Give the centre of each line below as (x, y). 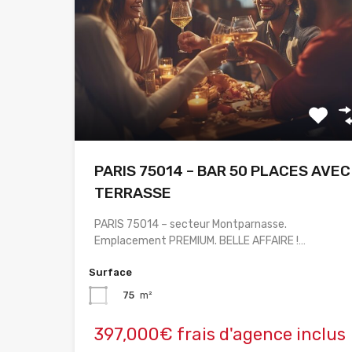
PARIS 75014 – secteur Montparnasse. (191, 225)
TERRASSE (133, 193)
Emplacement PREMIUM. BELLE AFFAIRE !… (200, 241)
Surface (110, 273)
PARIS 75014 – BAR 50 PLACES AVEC (222, 171)
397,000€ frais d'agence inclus (220, 335)
